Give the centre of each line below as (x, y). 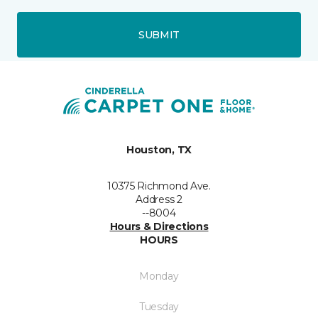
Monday (159, 276)
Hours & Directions (159, 227)
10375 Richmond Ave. (159, 186)
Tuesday (159, 307)
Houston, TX (159, 150)
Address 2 (159, 200)
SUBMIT (159, 34)
